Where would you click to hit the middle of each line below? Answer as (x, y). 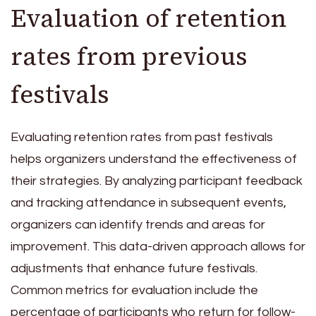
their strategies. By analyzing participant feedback (157, 181)
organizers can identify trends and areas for (138, 224)
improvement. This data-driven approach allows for (158, 246)
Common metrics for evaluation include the (134, 290)
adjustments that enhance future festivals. (134, 268)
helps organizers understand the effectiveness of (154, 159)
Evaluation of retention (149, 19)
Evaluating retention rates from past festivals (142, 137)
